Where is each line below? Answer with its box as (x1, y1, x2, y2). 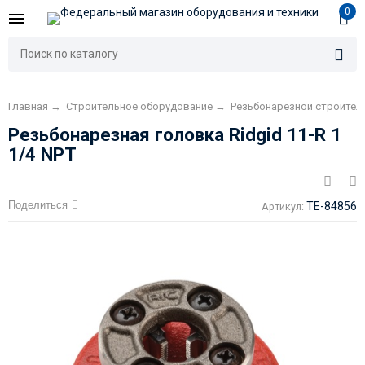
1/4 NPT (7, 143, 77, 165)
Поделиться (7, 199, 68, 212)
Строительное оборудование (65, 100, 213, 113)
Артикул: (262, 200, 305, 213)
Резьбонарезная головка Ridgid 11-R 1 (7, 124, 341, 146)
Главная (7, 100, 48, 113)
